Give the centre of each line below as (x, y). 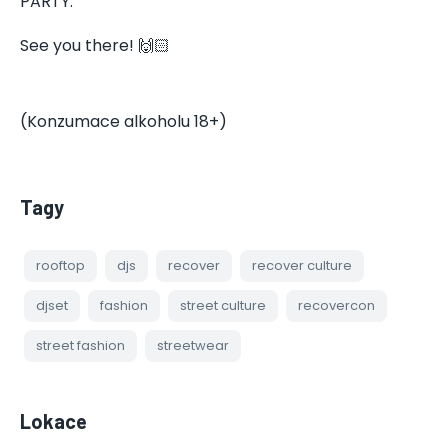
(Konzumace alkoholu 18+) (123, 121)
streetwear (193, 345)
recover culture (302, 265)
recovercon (336, 305)
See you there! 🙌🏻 (95, 45)
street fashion (80, 345)
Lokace (53, 420)
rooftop (60, 265)
